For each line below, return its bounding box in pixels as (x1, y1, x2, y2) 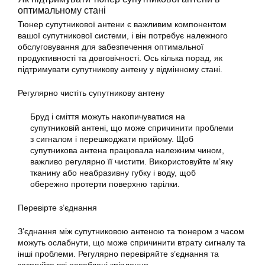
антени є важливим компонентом (95, 20, 227, 30)
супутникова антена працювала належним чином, (30, 146, 224, 156)
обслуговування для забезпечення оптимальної (18, 42, 203, 52)
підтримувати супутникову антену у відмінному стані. (18, 64, 222, 75)
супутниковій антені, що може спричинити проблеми (30, 123, 234, 133)
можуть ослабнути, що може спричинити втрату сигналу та (18, 238, 245, 248)
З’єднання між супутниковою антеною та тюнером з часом (18, 227, 244, 237)
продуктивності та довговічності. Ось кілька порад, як (18, 53, 222, 63)
